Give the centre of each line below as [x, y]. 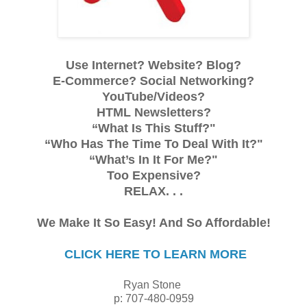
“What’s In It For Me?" [153, 160]
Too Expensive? [153, 176]
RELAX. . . [153, 192]
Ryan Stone [153, 285]
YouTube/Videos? [153, 97]
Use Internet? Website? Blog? [153, 65]
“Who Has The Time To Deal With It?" [153, 144]
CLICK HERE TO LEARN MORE [153, 255]
